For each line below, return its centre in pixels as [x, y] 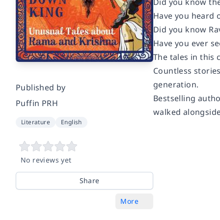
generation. [176, 84]
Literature [36, 122]
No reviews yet [46, 160]
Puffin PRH [37, 103]
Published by [41, 87]
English [71, 122]
